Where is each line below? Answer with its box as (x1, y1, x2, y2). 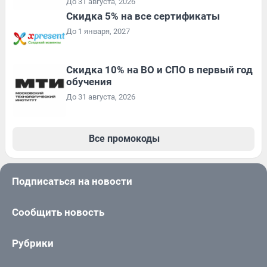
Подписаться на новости (12, 175, 132, 188)
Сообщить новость (12, 206, 104, 219)
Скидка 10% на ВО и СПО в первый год (66, 64, 253, 76)
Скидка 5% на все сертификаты (66, 10, 220, 23)
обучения (66, 76, 112, 88)
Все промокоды (88, 133, 160, 145)
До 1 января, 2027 (66, 27, 130, 36)
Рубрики (12, 237, 54, 250)
